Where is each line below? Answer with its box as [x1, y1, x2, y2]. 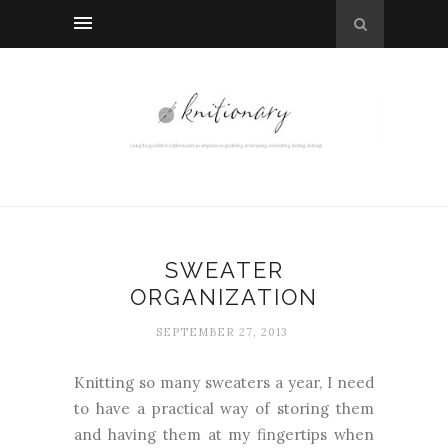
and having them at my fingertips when [74, 425, 374, 444]
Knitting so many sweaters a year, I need [74, 373, 374, 392]
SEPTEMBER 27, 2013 [155, 325, 288, 339]
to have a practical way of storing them [74, 399, 374, 418]
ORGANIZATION [130, 284, 318, 310]
